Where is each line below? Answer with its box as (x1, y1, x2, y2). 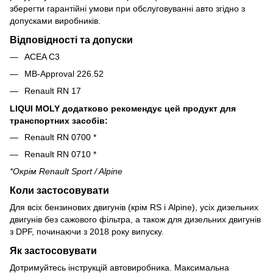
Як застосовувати (10, 245, 97, 257)
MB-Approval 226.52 (24, 68, 104, 79)
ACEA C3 (24, 51, 60, 62)
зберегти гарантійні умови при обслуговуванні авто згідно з (10, 3, 245, 13)
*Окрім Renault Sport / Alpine (10, 166, 122, 177)
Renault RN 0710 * (24, 149, 96, 160)
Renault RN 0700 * (24, 132, 96, 142)
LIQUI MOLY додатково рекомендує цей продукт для (10, 103, 236, 113)
